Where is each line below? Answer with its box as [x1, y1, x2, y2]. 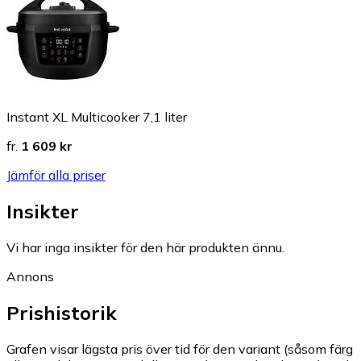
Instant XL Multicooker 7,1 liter [6, 109, 187, 126]
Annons [6, 268, 54, 285]
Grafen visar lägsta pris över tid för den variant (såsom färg [6, 341, 353, 358]
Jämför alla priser [6, 167, 106, 184]
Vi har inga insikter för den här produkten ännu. [6, 239, 284, 256]
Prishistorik [6, 301, 117, 326]
